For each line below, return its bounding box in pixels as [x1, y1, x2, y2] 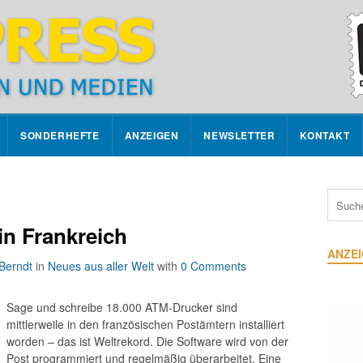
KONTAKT [300, 129, 350, 143]
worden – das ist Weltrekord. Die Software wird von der [6, 333, 288, 349]
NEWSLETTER [203, 129, 275, 143]
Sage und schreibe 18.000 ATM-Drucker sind [6, 299, 237, 315]
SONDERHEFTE [20, 129, 100, 143]
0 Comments [181, 258, 246, 274]
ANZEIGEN [124, 129, 179, 143]
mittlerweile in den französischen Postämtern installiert [6, 316, 284, 332]
